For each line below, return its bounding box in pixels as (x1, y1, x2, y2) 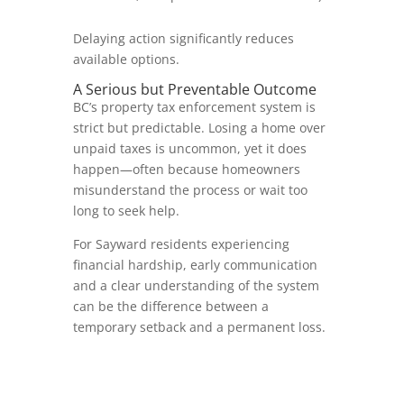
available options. (72, 50, 179, 68)
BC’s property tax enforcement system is (72, 98, 316, 115)
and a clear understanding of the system (72, 277, 319, 294)
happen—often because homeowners (72, 161, 300, 178)
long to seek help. (72, 202, 179, 219)
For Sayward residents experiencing (72, 235, 289, 252)
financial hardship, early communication (72, 256, 317, 273)
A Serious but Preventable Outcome (72, 79, 317, 99)
